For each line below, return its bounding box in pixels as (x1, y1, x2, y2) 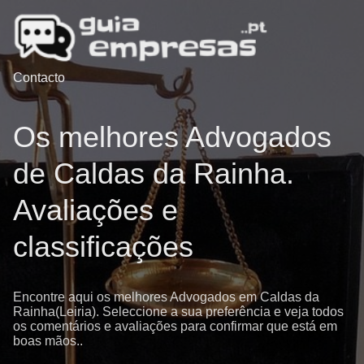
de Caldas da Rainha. (13, 156, 294, 190)
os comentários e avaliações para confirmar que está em (13, 318, 337, 333)
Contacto (13, 71, 65, 85)
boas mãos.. (13, 333, 83, 348)
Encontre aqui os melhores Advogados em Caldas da (13, 289, 319, 304)
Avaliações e (13, 193, 178, 227)
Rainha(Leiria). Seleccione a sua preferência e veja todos (13, 304, 344, 318)
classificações (13, 229, 193, 263)
